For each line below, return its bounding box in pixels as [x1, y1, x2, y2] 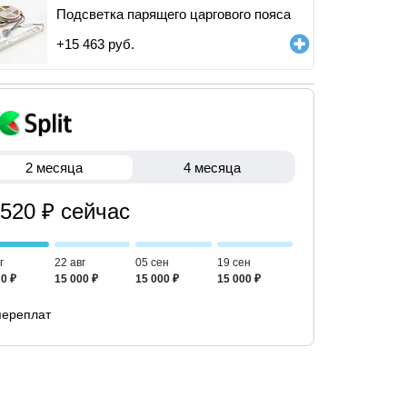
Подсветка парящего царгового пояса [56, 6, 291, 22]
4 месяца [183, 159, 241, 175]
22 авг [54, 256, 85, 269]
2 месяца [25, 159, 83, 175]
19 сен [216, 256, 251, 269]
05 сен [135, 256, 169, 269]
